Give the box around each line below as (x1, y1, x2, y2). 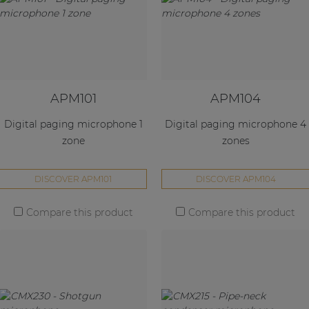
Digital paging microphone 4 (165, 117, 307, 130)
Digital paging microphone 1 (3, 117, 143, 130)
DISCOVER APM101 (34, 174, 112, 185)
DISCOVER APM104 (195, 174, 276, 185)
